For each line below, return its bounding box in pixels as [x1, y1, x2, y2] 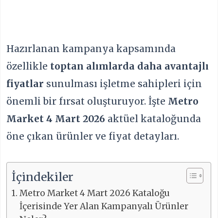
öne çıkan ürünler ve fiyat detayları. [6, 130, 180, 143]
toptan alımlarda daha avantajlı [50, 60, 209, 73]
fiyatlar [6, 78, 44, 90]
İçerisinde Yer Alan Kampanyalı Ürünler [19, 201, 188, 212]
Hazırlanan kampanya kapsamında [6, 43, 176, 55]
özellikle [6, 60, 51, 73]
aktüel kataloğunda [105, 113, 201, 125]
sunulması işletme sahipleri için [44, 78, 202, 90]
